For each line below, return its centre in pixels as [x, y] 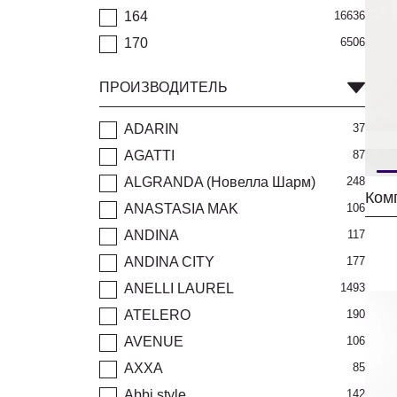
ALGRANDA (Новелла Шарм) [220, 182]
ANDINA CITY [169, 262]
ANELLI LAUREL [179, 288]
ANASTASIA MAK [181, 209]
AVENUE [154, 342]
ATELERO [157, 315]
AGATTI [149, 156]
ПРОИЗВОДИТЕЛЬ [163, 87]
